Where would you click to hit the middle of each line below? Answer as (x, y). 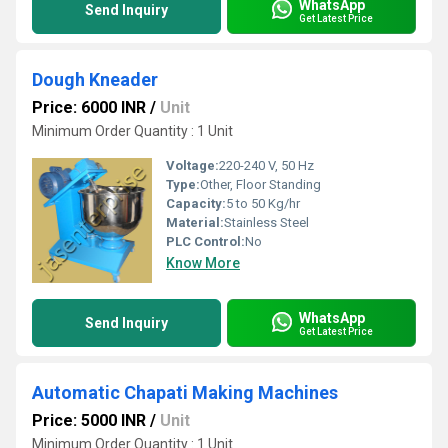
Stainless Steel (266, 222)
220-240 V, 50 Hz (266, 165)
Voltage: (192, 165)
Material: (195, 222)
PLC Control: (205, 241)
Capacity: (196, 203)
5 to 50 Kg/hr (263, 203)
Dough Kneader (95, 79)
